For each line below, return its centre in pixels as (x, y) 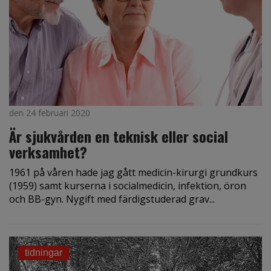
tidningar (44, 253)
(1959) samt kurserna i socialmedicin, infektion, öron (128, 186)
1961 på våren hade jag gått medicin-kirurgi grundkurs (133, 173)
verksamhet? (48, 152)
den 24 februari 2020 (50, 113)
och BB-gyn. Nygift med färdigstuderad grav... (112, 199)
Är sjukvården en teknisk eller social (119, 136)
